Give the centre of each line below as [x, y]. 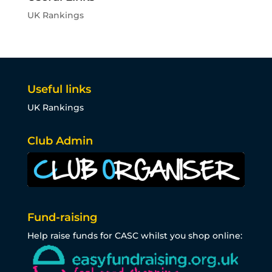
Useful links [59, 89]
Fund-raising [62, 218]
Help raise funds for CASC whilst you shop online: [134, 236]
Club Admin [60, 141]
